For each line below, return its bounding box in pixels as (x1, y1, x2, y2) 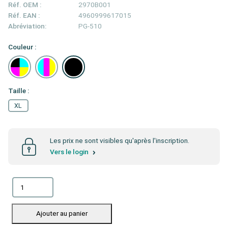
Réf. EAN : (8, 11, 40, 20)
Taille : (8, 87, 29, 95)
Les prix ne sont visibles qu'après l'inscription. (50, 136, 189, 145)
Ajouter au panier (36, 209, 88, 218)
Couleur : (8, 43, 36, 51)
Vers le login (50, 148, 90, 156)
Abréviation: (8, 22, 46, 31)
